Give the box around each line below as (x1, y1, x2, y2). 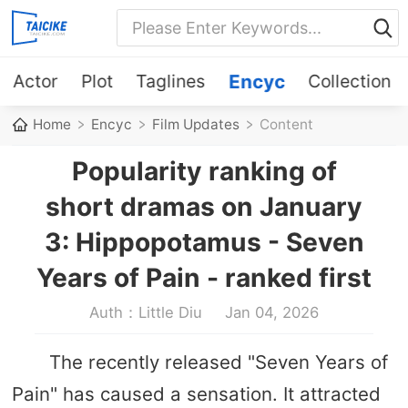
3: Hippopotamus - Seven (44, 226, 364, 258)
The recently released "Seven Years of (48, 350, 388, 373)
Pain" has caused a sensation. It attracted (11, 382, 381, 405)
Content (260, 116, 314, 134)
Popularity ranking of (71, 155, 337, 187)
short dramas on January (46, 190, 362, 222)
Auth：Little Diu (88, 302, 202, 321)
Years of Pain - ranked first (36, 261, 372, 293)
